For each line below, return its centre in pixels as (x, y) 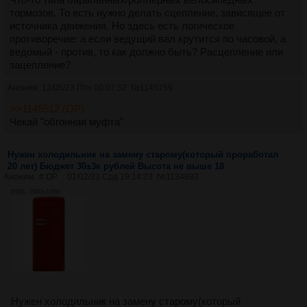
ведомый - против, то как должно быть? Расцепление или (146, 51)
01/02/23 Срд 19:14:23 (110, 176)
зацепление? (40, 64)
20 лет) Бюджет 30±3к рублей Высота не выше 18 (116, 166)
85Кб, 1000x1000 (35, 192)
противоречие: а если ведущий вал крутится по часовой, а (148, 38)
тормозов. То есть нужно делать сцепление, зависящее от (147, 12)
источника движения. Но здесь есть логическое (122, 25)
